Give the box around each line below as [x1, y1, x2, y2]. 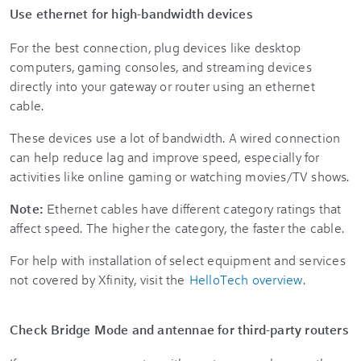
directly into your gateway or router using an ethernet [10, 77, 315, 94]
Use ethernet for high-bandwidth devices [10, 5, 253, 22]
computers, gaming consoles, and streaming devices [10, 58, 312, 75]
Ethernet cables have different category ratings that [44, 200, 342, 217]
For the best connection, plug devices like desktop [10, 39, 301, 56]
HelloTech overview [189, 271, 303, 288]
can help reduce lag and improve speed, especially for [10, 148, 320, 165]
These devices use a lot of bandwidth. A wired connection [10, 129, 341, 146]
